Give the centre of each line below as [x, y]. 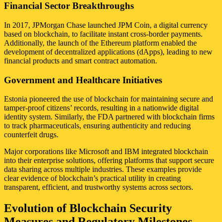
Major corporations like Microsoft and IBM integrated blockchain [106, 152]
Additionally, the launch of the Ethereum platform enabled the [100, 43]
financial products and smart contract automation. [81, 61]
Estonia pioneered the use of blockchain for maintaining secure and [109, 99]
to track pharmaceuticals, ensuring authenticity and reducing [97, 126]
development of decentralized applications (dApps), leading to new [108, 52]
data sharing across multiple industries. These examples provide [103, 169]
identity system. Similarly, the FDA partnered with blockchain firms [109, 117]
